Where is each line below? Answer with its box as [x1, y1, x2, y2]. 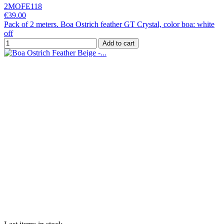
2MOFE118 [4, 1, 42, 10]
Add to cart [102, 39, 134, 47]
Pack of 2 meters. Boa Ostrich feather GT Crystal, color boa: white [4, 19, 214, 28]
